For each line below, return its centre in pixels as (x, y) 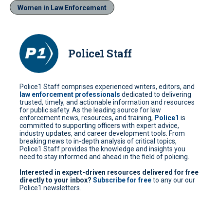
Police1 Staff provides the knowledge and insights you (102, 149)
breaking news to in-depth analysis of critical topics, (98, 141)
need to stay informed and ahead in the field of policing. (104, 156)
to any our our (173, 180)
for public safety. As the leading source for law (90, 110)
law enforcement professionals (70, 94)
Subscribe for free (122, 180)
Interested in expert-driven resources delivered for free (109, 172)
